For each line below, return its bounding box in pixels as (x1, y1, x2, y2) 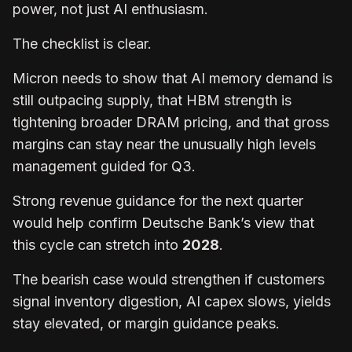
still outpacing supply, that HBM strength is (13, 91, 291, 108)
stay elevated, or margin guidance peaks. (13, 314, 284, 332)
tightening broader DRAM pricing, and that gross (13, 113, 329, 130)
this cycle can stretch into (13, 236, 182, 253)
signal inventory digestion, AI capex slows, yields (13, 292, 331, 310)
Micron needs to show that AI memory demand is (13, 69, 332, 86)
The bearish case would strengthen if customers (13, 270, 324, 288)
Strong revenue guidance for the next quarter (13, 192, 303, 209)
